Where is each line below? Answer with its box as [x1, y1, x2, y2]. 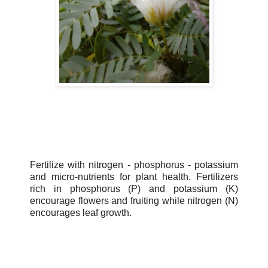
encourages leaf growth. [30, 207, 132, 218]
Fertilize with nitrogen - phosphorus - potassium [30, 159, 238, 170]
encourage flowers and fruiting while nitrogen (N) [30, 195, 238, 206]
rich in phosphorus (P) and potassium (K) [30, 183, 238, 194]
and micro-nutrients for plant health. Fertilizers [30, 171, 238, 182]
